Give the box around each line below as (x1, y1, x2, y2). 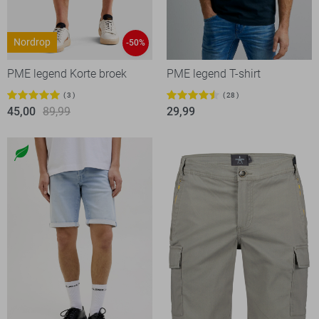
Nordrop (14, 36, 51, 48)
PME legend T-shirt (167, 67, 261, 81)
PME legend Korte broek (7, 67, 127, 81)
